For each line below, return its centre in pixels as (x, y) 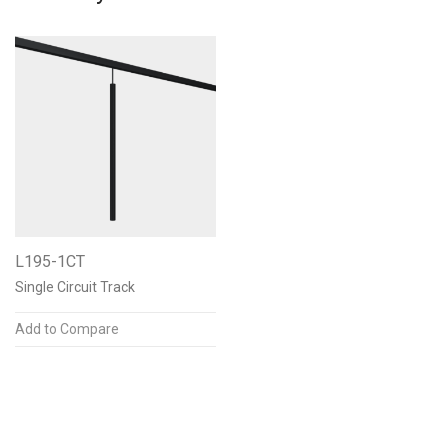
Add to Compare (67, 329)
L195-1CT (50, 261)
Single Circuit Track (75, 287)
